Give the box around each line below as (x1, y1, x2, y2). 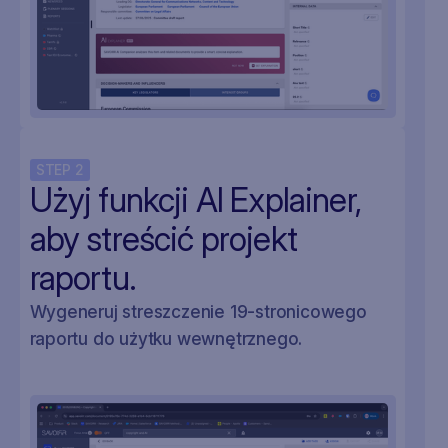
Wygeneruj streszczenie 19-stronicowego (29, 301, 367, 323)
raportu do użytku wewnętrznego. (29, 328, 303, 350)
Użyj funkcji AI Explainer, (29, 180, 362, 221)
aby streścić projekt (29, 219, 297, 260)
